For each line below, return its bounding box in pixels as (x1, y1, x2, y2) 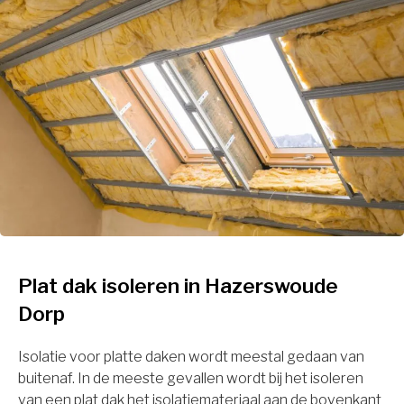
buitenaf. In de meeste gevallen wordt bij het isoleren (18, 369, 363, 387)
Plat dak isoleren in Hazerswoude (18, 272, 338, 298)
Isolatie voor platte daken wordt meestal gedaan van (18, 347, 364, 365)
